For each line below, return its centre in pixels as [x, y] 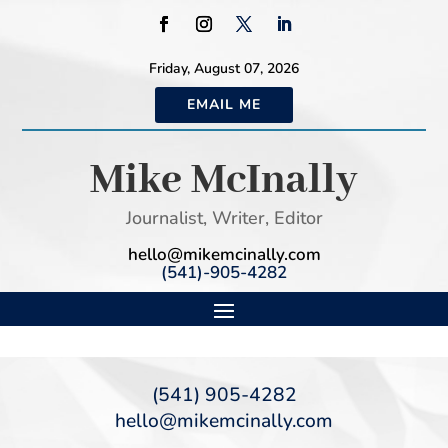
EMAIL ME [224, 104]
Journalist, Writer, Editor [224, 218]
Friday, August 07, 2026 [224, 68]
